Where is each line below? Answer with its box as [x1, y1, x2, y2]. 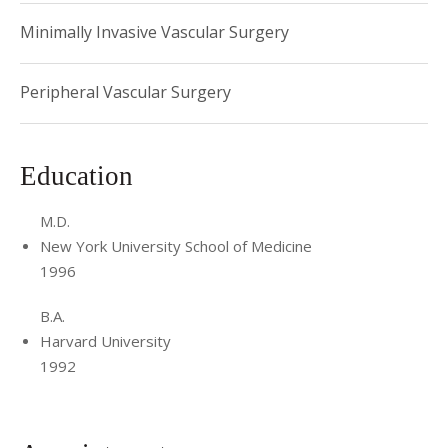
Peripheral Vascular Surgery [20, 81, 231, 103]
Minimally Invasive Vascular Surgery [20, 21, 289, 43]
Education [20, 161, 140, 191]
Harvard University [40, 331, 171, 351]
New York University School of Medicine [40, 236, 312, 256]
